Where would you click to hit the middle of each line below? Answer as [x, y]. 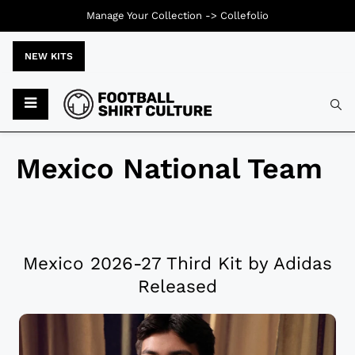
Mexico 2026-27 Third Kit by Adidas [177, 263]
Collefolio [244, 15]
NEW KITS [49, 56]
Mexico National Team [169, 169]
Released [177, 286]
